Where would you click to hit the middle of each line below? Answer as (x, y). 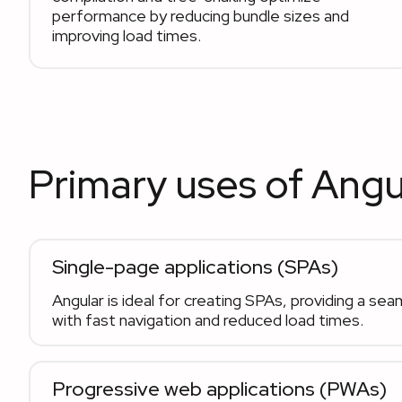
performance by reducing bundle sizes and (201, 16)
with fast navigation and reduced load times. (208, 320)
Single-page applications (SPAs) (195, 267)
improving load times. (127, 35)
